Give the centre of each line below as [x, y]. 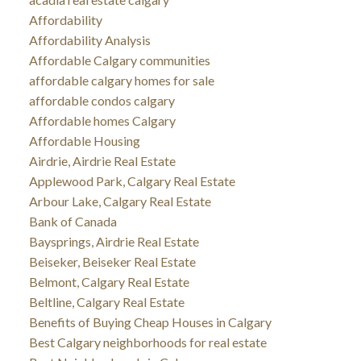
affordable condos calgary [102, 100]
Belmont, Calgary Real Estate [109, 281]
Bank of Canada [73, 221]
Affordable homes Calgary [102, 120]
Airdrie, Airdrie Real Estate [102, 160]
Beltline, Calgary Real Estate [106, 301]
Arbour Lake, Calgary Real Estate [120, 201]
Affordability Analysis [89, 39]
